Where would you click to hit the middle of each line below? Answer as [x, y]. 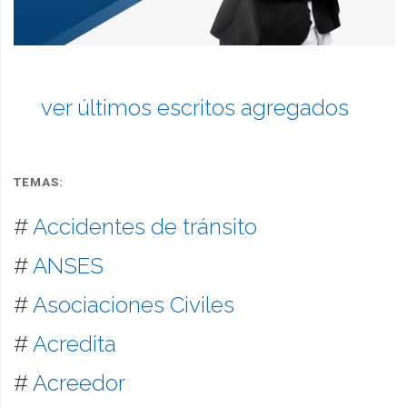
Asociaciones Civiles [133, 304]
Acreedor [79, 382]
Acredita [74, 343]
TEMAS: [38, 182]
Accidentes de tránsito [144, 226]
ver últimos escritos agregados [194, 107]
